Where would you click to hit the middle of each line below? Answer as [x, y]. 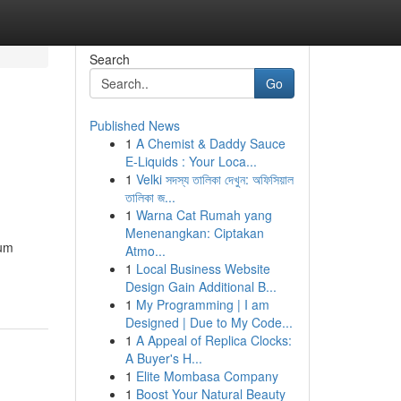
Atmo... [145, 251]
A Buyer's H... [163, 358]
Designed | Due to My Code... [209, 322]
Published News [134, 125]
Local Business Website [203, 269]
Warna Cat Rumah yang [204, 215]
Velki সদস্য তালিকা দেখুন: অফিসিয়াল [214, 179]
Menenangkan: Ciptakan [194, 233]
